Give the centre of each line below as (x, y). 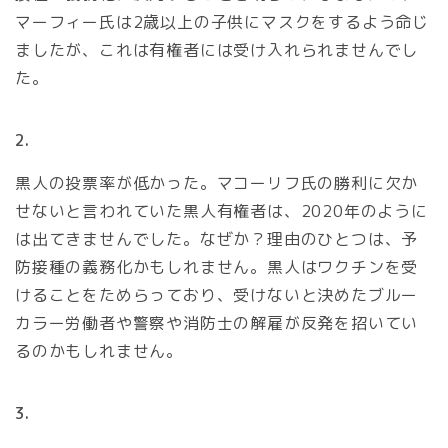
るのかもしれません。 (99, 351)
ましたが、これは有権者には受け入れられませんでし (217, 50)
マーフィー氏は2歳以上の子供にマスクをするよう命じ (222, 22)
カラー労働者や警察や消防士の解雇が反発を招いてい (217, 323)
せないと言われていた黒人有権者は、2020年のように (221, 211)
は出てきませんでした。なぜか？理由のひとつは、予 (217, 239)
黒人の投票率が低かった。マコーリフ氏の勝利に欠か (217, 183)
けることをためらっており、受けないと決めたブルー (217, 295)
